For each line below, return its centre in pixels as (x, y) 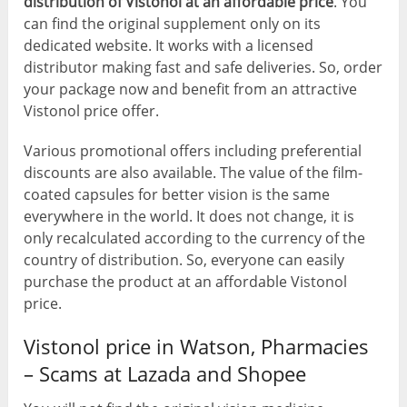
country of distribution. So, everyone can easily (184, 260)
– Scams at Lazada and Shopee (165, 374)
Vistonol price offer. (92, 111)
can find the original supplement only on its (173, 24)
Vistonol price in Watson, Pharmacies (197, 347)
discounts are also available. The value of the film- (194, 173)
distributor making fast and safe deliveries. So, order (203, 68)
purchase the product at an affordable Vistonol (186, 282)
